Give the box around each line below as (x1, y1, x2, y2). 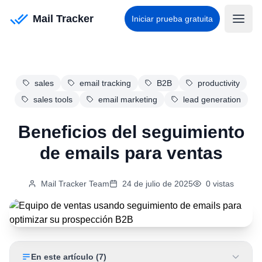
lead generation (182, 95, 241, 104)
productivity (197, 78, 240, 88)
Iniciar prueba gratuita (132, 14, 213, 23)
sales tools (33, 95, 73, 104)
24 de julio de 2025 (122, 179, 193, 188)
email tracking (79, 78, 131, 88)
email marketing (98, 95, 157, 104)
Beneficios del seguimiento (18, 122, 244, 142)
